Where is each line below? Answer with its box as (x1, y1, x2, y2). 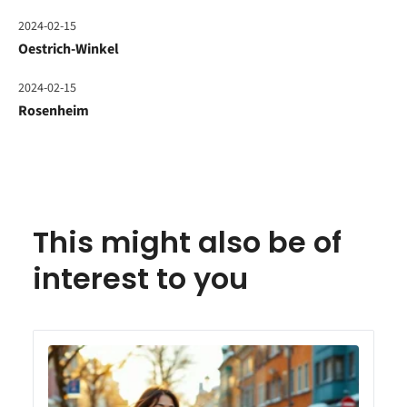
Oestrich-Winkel (18, 39, 119, 60)
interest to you (33, 258, 248, 300)
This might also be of (33, 222, 342, 263)
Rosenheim (18, 101, 89, 122)
